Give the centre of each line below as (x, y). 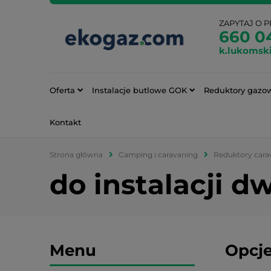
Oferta (62, 90)
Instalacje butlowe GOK (139, 90)
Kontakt (65, 122)
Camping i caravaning (158, 155)
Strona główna (76, 155)
